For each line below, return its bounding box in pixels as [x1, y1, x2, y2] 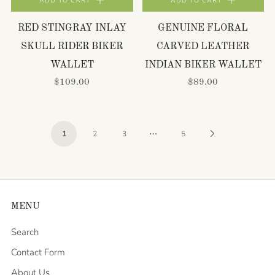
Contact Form [11, 246, 65, 258]
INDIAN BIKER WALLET [144, 60, 261, 70]
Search [11, 226, 39, 238]
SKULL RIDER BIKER [21, 42, 123, 52]
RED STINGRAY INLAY [17, 23, 126, 33]
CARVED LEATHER [157, 42, 250, 52]
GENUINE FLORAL [158, 23, 249, 33]
